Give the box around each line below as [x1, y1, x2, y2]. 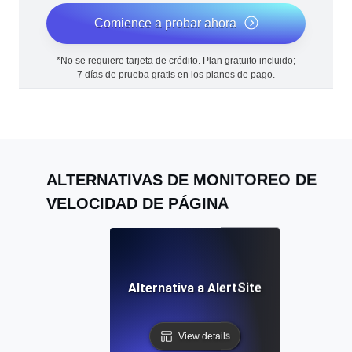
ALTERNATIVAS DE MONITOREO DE [46, 170, 317, 189]
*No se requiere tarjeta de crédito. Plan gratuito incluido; [57, 55, 295, 67]
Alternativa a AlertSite [128, 280, 262, 295]
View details [178, 330, 230, 342]
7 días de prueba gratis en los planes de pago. [77, 69, 275, 81]
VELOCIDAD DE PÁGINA [46, 194, 229, 212]
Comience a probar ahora [93, 16, 236, 31]
